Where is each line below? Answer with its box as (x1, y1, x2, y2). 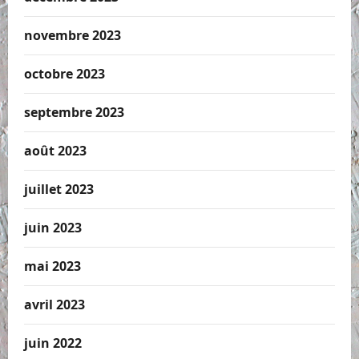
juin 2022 (24, 334, 82, 353)
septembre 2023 (24, 103, 124, 122)
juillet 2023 (24, 180, 94, 199)
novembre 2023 (24, 26, 121, 45)
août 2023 (24, 142, 87, 160)
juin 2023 (24, 219, 82, 237)
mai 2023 (24, 257, 81, 276)
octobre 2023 (24, 65, 105, 83)
